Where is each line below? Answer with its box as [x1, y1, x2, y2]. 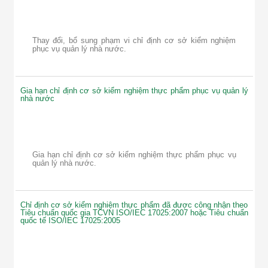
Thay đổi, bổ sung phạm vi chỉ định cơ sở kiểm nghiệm [32, 36, 236, 45]
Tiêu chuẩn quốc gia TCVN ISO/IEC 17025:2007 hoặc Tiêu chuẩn [20, 209, 248, 217]
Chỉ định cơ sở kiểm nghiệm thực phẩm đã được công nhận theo [20, 201, 248, 209]
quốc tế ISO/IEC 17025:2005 [20, 217, 120, 225]
